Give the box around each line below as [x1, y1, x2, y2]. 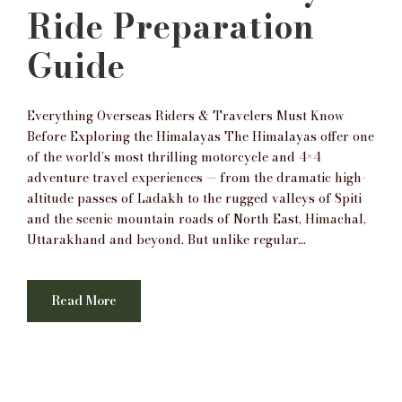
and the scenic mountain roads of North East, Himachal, [27, 208, 366, 229]
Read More [51, 290, 117, 310]
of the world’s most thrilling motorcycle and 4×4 [27, 146, 321, 167]
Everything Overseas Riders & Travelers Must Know [27, 105, 345, 126]
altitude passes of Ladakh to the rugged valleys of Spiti [27, 188, 362, 208]
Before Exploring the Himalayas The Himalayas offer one [27, 126, 374, 146]
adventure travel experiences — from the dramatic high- [27, 167, 366, 188]
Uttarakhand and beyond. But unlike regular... [27, 229, 306, 249]
